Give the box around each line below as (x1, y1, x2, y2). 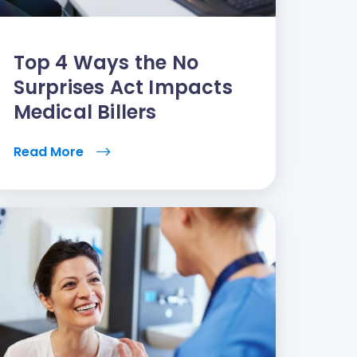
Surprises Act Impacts (13, 73, 233, 100)
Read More (13, 142, 87, 161)
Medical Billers (13, 98, 157, 125)
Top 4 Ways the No (13, 49, 199, 76)
